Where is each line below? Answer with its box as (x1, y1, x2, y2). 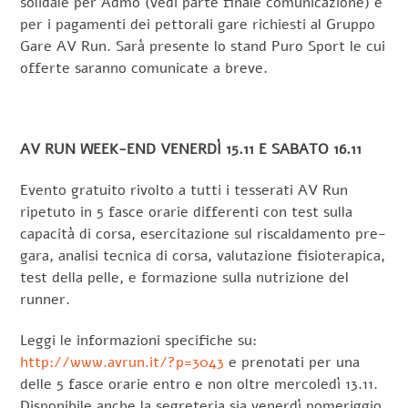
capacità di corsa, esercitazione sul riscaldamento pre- (20, 224, 387, 245)
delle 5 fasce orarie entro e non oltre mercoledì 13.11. (20, 374, 379, 395)
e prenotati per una (224, 352, 361, 373)
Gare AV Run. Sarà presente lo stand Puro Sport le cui (20, 36, 386, 56)
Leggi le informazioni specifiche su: (20, 331, 258, 352)
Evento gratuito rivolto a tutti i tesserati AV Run (20, 180, 349, 201)
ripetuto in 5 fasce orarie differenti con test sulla (20, 202, 353, 223)
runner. (20, 290, 71, 311)
